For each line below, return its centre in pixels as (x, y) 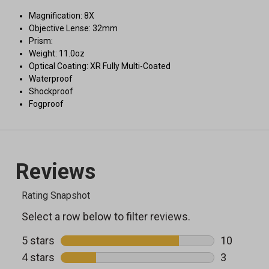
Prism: (41, 41)
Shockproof (51, 91)
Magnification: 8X (62, 16)
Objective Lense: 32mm (73, 28)
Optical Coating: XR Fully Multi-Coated (100, 66)
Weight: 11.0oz (57, 53)
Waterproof (51, 79)
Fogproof (46, 104)
